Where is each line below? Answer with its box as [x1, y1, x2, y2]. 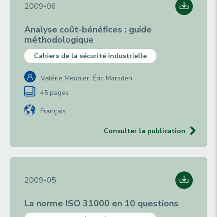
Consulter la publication [104, 126, 186, 136]
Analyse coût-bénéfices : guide [24, 24, 152, 35]
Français [40, 107, 66, 116]
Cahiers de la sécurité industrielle [34, 51, 147, 61]
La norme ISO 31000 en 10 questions [24, 198, 178, 209]
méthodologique [24, 34, 93, 46]
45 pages [40, 88, 69, 97]
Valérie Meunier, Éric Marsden [41, 74, 132, 83]
